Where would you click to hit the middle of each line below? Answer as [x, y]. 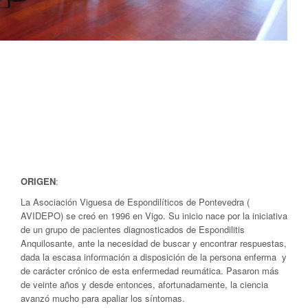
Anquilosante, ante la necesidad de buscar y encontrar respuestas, [154, 243]
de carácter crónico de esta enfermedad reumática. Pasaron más [150, 270]
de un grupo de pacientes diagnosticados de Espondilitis [133, 229]
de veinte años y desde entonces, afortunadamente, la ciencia [144, 284]
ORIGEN [38, 181]
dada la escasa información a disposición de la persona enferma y [154, 256]
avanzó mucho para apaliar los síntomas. [103, 298]
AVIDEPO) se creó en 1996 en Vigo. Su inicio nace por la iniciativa [154, 215]
